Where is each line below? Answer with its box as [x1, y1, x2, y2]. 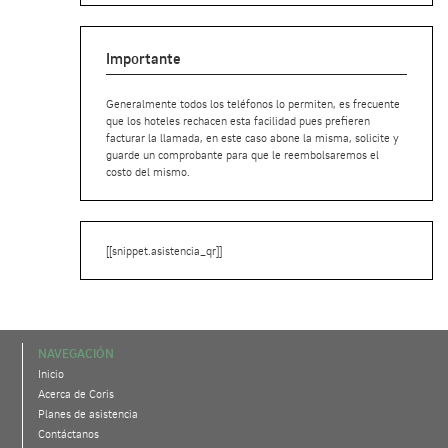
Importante [106, 48, 181, 68]
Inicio [38, 366, 65, 382]
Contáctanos [38, 426, 100, 442]
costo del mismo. [106, 164, 190, 179]
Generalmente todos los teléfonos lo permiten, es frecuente [106, 96, 400, 111]
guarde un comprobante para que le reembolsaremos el [106, 147, 379, 162]
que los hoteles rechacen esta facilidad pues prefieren [106, 113, 370, 128]
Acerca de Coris [38, 386, 115, 402]
